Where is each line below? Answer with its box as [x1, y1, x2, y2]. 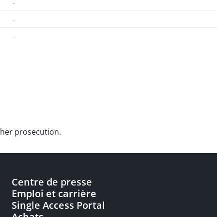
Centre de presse [12, 175, 92, 188]
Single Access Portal [12, 199, 105, 212]
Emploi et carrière [12, 187, 96, 200]
